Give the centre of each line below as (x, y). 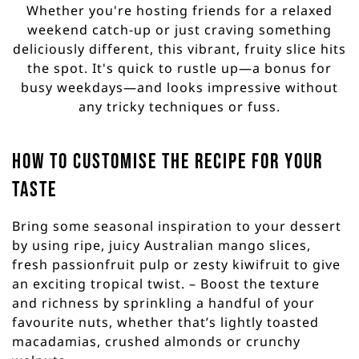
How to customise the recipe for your (167, 162)
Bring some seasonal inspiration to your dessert (177, 226)
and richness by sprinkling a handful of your (163, 303)
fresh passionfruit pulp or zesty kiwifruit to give (176, 264)
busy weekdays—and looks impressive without (179, 87)
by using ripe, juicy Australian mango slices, (161, 245)
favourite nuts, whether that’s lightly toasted (165, 322)
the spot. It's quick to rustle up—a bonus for (179, 68)
